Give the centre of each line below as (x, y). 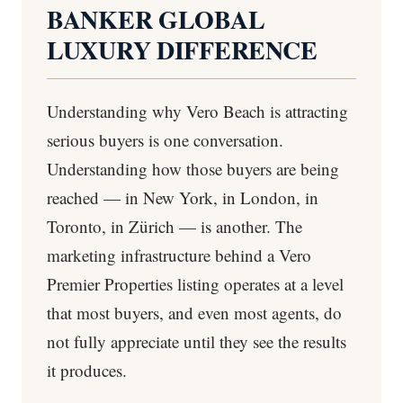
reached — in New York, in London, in (183, 197)
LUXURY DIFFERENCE (182, 50)
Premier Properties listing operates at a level (195, 284)
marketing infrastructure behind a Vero (179, 255)
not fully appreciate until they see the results (197, 341)
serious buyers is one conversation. (165, 140)
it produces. (87, 370)
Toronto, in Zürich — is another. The (175, 226)
